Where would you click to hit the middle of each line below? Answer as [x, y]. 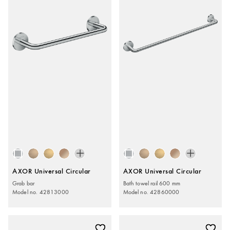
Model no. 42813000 [41, 192]
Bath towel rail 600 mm [152, 183]
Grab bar [24, 183]
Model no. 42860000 [151, 192]
